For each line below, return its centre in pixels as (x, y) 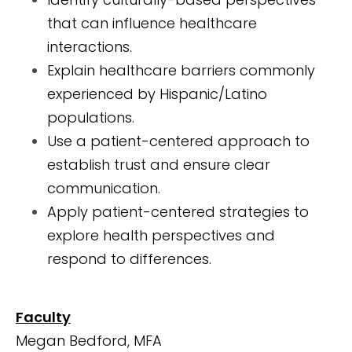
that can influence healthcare (152, 24)
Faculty (43, 317)
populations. (91, 118)
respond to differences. (129, 259)
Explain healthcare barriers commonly (181, 71)
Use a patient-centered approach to (178, 141)
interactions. (90, 47)
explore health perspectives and (161, 236)
